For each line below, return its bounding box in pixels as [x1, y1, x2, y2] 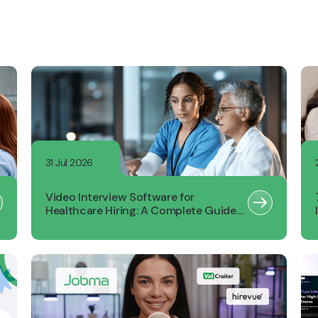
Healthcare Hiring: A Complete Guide [45, 203, 236, 218]
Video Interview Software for [45, 190, 195, 204]
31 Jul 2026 [45, 156, 93, 169]
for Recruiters [45, 216, 117, 231]
